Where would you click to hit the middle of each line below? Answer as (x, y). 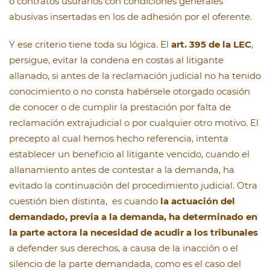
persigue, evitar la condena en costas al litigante (116, 60)
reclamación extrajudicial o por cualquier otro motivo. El (134, 123)
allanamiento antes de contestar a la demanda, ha (122, 170)
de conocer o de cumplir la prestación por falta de (120, 107)
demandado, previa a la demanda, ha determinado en (133, 217)
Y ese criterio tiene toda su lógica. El (90, 45)
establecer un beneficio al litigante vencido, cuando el (129, 154)
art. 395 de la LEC (211, 45)
